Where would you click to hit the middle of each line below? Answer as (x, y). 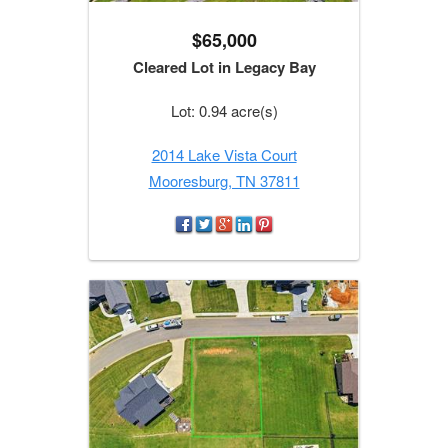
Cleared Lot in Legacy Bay (224, 67)
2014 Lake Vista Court (224, 155)
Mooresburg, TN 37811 (224, 181)
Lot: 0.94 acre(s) (224, 111)
